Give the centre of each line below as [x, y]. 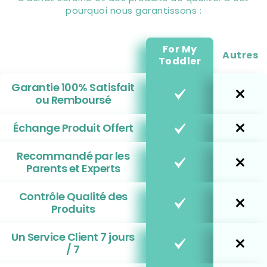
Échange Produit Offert [73, 128]
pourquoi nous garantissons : [133, 11]
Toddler [180, 61]
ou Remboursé [73, 100]
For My [180, 49]
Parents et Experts [73, 169]
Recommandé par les [73, 156]
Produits [73, 209]
